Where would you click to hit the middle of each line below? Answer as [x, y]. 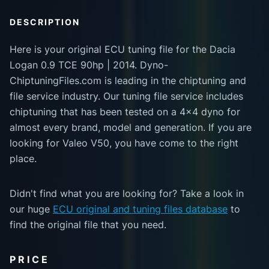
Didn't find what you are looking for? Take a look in [127, 194]
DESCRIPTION [45, 22]
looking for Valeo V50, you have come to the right [124, 143]
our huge [31, 209]
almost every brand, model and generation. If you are [131, 128]
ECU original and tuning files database [140, 209]
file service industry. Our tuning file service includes [126, 96]
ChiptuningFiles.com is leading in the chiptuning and [128, 81]
